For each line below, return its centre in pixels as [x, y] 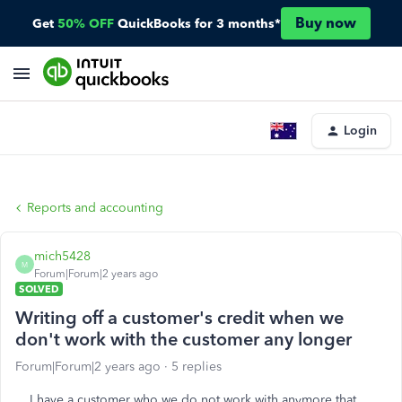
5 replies [197, 367]
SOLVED [39, 289]
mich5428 [62, 256]
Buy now [325, 23]
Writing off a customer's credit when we [179, 318]
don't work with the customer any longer [184, 339]
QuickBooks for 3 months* [199, 23]
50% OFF [85, 23]
